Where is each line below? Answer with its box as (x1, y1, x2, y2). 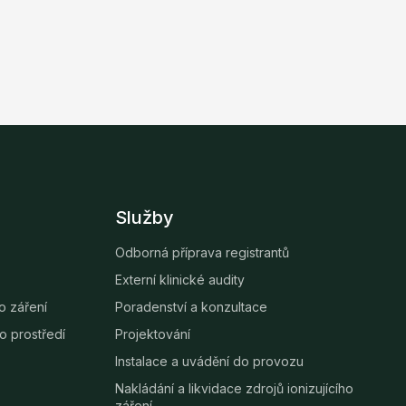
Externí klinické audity (115, 272, 246, 288)
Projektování (115, 326, 191, 343)
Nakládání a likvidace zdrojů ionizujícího (115, 381, 354, 397)
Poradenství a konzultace (115, 299, 268, 315)
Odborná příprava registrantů (115, 245, 290, 261)
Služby (115, 207, 175, 229)
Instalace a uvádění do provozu (115, 353, 304, 370)
